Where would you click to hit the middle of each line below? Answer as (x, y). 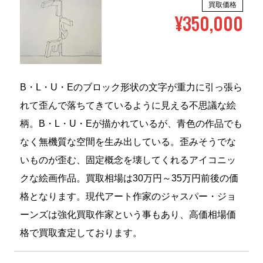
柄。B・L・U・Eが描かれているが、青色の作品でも (131, 124)
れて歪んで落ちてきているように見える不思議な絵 (128, 106)
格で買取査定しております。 (81, 233)
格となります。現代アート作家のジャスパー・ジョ (128, 197)
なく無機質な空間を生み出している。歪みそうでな (128, 142)
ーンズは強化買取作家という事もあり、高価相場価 (128, 215)
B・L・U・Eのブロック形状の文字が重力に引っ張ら (131, 87)
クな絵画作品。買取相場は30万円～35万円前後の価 (129, 178)
